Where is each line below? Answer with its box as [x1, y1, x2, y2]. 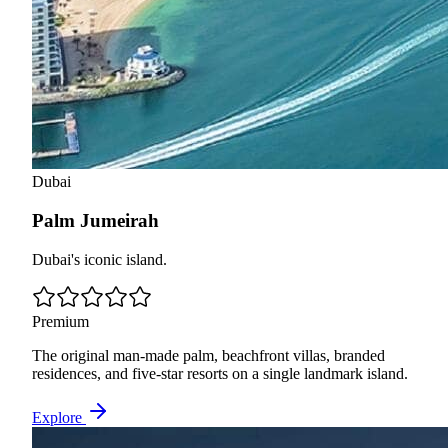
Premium [32, 312, 89, 330]
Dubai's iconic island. [32, 250, 167, 268]
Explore [32, 408, 86, 426]
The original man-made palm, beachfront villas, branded [32, 346, 385, 364]
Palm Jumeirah [32, 210, 159, 232]
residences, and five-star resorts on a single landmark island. [32, 364, 408, 382]
